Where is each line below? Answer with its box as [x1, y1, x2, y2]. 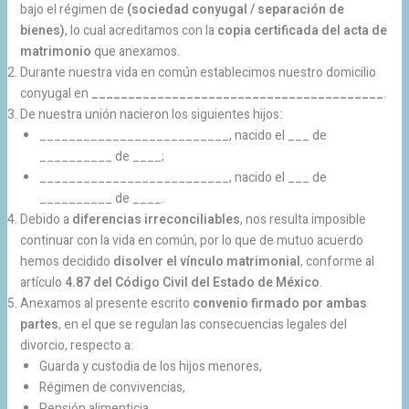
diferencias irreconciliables [71, 209, 240, 229]
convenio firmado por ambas [192, 293, 367, 313]
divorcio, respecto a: [19, 335, 133, 355]
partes [19, 314, 58, 334]
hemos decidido [19, 251, 113, 271]
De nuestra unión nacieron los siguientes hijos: [19, 104, 282, 124]
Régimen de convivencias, [38, 377, 185, 397]
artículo [19, 272, 65, 292]
